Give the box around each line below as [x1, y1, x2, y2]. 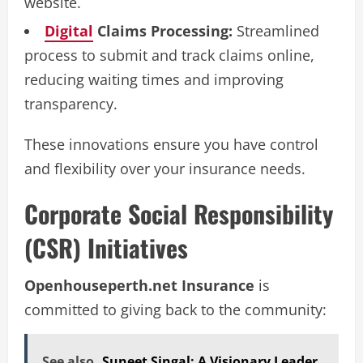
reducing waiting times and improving [24, 69, 284, 89]
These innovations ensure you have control [24, 134, 318, 154]
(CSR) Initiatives [24, 228, 188, 266]
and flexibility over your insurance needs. [24, 158, 305, 178]
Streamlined [233, 20, 319, 41]
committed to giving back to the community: [24, 299, 327, 319]
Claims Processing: [93, 20, 233, 41]
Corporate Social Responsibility [24, 194, 333, 232]
